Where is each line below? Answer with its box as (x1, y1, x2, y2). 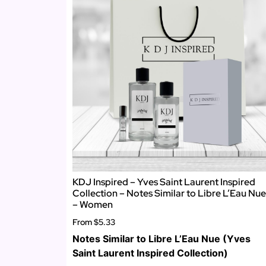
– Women (72, 198, 113, 211)
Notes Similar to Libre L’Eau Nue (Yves (72, 233, 251, 245)
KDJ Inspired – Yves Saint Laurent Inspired (72, 175, 255, 188)
